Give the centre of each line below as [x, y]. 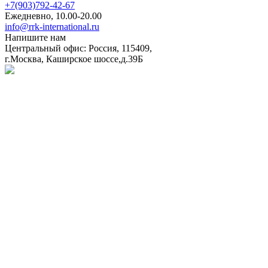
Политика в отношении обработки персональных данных [123, 81]
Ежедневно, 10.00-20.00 [53, 16]
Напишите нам [35, 37]
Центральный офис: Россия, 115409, [78, 48]
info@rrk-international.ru [52, 26]
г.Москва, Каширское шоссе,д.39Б [74, 59]
